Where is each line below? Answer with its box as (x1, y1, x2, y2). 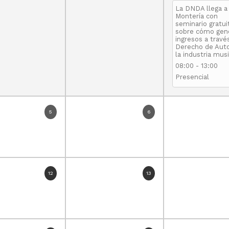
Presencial (175, 73, 209, 81)
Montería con (175, 12, 218, 20)
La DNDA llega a (175, 5, 227, 13)
